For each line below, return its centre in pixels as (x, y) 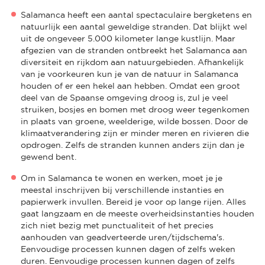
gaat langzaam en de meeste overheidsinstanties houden (138, 213)
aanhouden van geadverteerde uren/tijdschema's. (122, 237)
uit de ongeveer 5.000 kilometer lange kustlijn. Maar (128, 38)
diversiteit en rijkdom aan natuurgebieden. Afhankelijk (132, 62)
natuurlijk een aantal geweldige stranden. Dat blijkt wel (134, 26)
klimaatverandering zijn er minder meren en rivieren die (135, 133)
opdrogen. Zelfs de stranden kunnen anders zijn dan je (132, 145)
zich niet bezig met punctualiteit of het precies (117, 225)
